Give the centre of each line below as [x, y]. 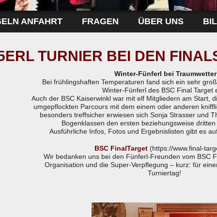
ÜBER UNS [161, 21]
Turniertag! [164, 173]
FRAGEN [100, 21]
